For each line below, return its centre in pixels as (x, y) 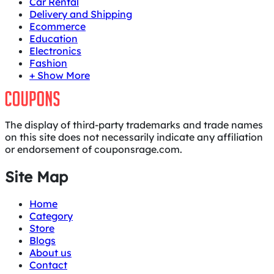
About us (50, 253)
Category (51, 216)
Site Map (36, 176)
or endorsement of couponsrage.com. (94, 149)
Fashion (48, 63)
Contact (48, 265)
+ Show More (60, 75)
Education (54, 38)
